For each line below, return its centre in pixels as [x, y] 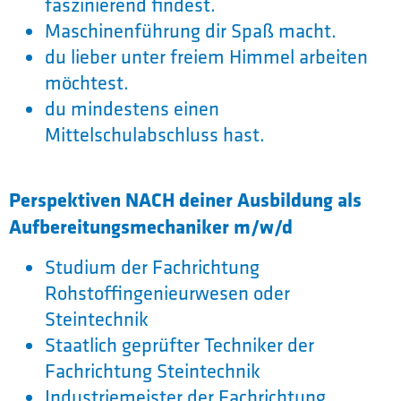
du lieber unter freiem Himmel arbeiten [206, 57]
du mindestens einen [132, 109]
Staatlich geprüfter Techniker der [179, 345]
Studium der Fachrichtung [152, 267]
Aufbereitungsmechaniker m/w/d [151, 226]
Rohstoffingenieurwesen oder [167, 293]
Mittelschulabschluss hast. [155, 135]
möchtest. [87, 83]
